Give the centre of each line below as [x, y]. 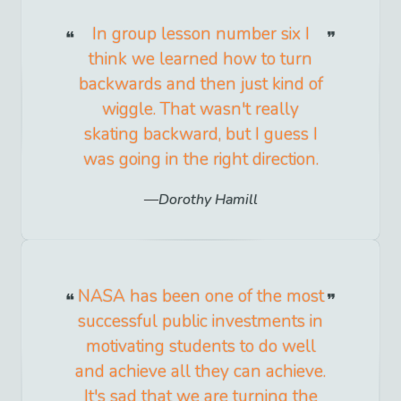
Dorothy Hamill [208, 200]
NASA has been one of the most [200, 297]
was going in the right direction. [200, 160]
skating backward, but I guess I [200, 135]
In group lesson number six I [200, 34]
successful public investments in [200, 322]
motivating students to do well [200, 347]
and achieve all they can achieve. [200, 372]
